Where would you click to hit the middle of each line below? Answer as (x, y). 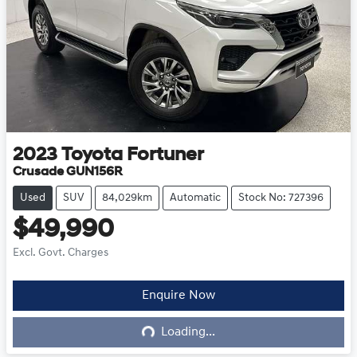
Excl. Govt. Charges (61, 253)
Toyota (92, 156)
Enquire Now (178, 296)
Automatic (195, 198)
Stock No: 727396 (281, 198)
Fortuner (165, 156)
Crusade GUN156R (68, 173)
